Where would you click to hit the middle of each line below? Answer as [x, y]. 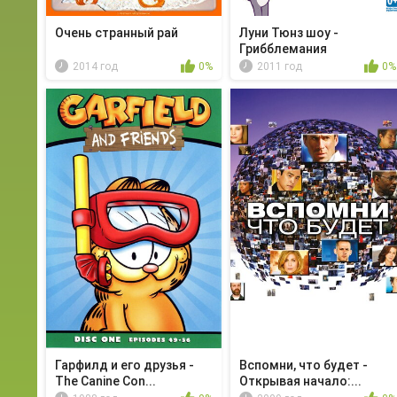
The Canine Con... [105, 381]
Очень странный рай [117, 33]
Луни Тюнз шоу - [288, 33]
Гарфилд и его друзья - [125, 365]
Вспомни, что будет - [303, 365]
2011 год [279, 67]
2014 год [95, 67]
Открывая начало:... [300, 381]
